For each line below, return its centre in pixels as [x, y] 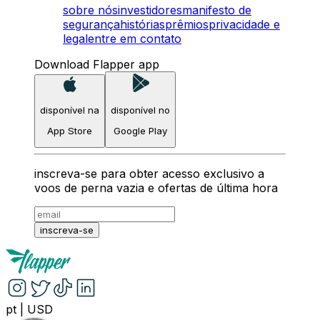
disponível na [70, 110]
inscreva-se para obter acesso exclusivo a [149, 174]
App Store [70, 131]
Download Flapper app [97, 65]
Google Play [140, 131]
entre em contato [135, 39]
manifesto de [217, 10]
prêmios [187, 25]
